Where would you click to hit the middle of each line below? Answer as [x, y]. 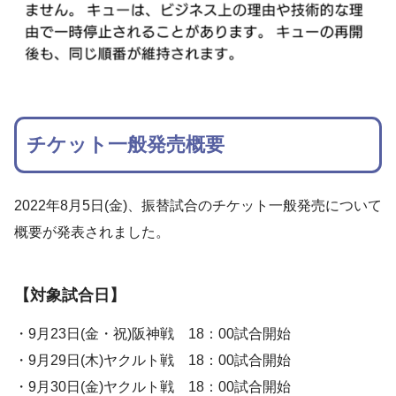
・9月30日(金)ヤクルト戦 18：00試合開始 [152, 386]
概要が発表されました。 [92, 232]
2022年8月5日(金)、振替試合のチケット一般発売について [198, 205]
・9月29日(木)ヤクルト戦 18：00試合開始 [152, 360]
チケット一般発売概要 [126, 145]
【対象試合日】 [70, 296]
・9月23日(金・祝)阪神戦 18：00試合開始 [152, 333]
